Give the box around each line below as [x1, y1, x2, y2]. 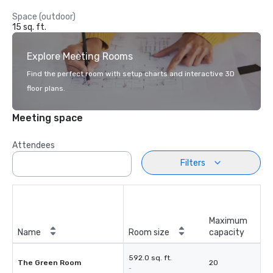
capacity [209, 227, 244, 238]
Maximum [209, 216, 247, 226]
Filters [180, 157, 205, 168]
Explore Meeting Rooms [27, 51, 133, 62]
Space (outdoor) [12, 12, 76, 22]
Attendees [12, 140, 55, 151]
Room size [129, 227, 169, 238]
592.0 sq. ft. [129, 253, 172, 262]
